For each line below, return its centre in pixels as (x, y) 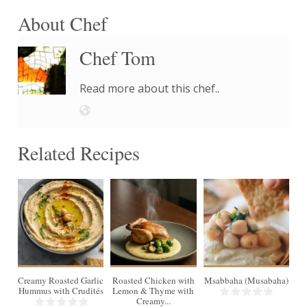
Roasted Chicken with (153, 280)
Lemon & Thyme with (153, 290)
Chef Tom (117, 57)
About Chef (62, 24)
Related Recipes (78, 152)
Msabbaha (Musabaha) (246, 280)
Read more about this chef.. (149, 88)
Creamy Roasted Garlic (61, 280)
